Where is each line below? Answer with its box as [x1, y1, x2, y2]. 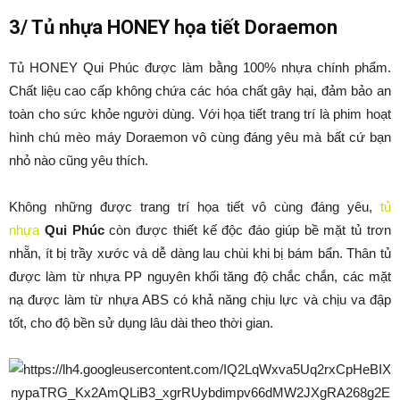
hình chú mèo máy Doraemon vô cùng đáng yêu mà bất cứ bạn [9, 129, 391, 145]
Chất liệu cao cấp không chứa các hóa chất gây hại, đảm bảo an [9, 83, 391, 98]
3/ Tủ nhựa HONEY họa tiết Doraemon [9, 16, 337, 38]
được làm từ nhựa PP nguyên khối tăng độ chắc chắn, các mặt [9, 269, 391, 284]
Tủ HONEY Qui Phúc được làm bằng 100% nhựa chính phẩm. [9, 60, 391, 75]
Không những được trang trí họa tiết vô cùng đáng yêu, [9, 199, 380, 214]
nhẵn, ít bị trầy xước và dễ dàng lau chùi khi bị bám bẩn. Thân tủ [9, 246, 391, 261]
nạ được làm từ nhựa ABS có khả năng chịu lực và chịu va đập [9, 292, 391, 307]
